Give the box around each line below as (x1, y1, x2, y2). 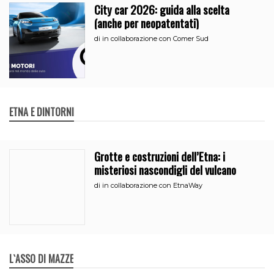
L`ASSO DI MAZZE (9, 251, 73, 267)
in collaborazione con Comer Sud (102, 34, 209, 43)
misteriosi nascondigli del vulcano (94, 161, 237, 178)
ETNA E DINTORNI (9, 105, 74, 119)
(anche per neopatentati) (94, 13, 199, 31)
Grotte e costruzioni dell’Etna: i (94, 147, 226, 165)
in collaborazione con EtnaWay (102, 181, 203, 190)
